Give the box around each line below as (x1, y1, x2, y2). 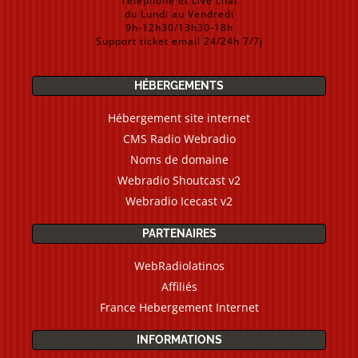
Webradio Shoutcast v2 (117, 173, 241, 188)
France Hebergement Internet (99, 300, 259, 315)
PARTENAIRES (141, 227, 217, 240)
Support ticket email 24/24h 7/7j (95, 34, 263, 48)
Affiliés (161, 279, 197, 294)
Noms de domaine (129, 152, 229, 167)
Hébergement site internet (108, 110, 250, 125)
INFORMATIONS (136, 333, 222, 346)
